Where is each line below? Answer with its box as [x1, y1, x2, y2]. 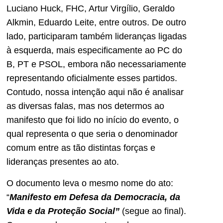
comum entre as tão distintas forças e [6, 143, 155, 153]
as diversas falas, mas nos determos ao [6, 101, 164, 111]
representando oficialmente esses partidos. [6, 73, 177, 84]
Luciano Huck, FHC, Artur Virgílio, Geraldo [6, 3, 175, 14]
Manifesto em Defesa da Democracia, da [9, 192, 180, 202]
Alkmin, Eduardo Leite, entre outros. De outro [6, 17, 186, 28]
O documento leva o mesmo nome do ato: [6, 178, 173, 188]
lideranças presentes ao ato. [6, 157, 119, 167]
